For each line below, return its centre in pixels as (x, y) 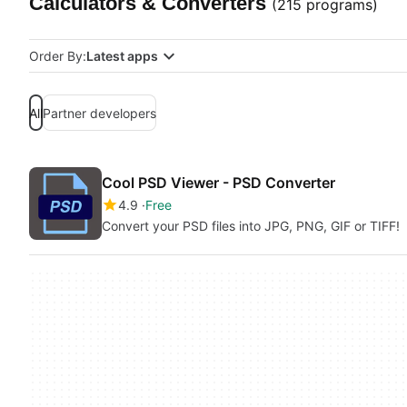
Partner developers (99, 113)
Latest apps (122, 56)
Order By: (58, 56)
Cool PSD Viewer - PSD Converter (218, 183)
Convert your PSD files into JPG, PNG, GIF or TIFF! (251, 226)
